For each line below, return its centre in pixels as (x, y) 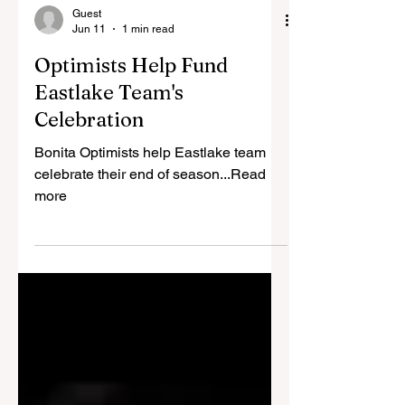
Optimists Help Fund (131, 98)
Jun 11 (89, 61)
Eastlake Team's (109, 125)
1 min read (148, 61)
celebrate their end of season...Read (150, 207)
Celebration (89, 152)
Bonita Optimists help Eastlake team (150, 185)
